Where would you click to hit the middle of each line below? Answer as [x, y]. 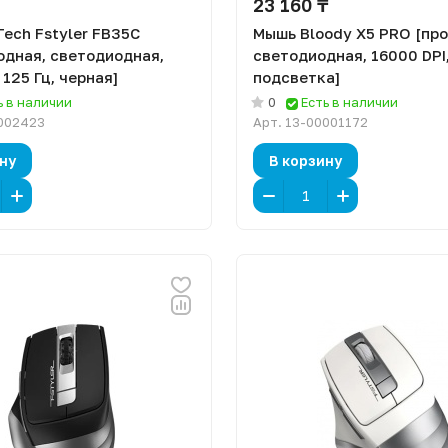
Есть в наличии [349, 102]
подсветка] [296, 77]
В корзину [305, 160]
